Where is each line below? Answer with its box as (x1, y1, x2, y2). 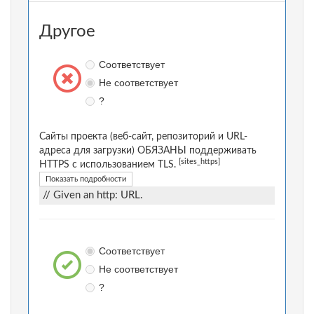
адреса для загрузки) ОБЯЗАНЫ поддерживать (39, 146, 257, 156)
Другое (39, 23, 95, 41)
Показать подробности (46, 175, 126, 184)
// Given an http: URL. (43, 190, 143, 201)
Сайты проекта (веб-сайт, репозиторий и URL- (39, 132, 247, 142)
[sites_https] (179, 158, 220, 166)
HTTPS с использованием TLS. (39, 160, 179, 170)
